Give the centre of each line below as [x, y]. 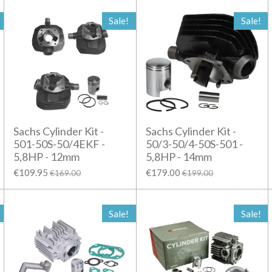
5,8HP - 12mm [47, 156]
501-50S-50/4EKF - [59, 144]
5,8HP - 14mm [178, 156]
